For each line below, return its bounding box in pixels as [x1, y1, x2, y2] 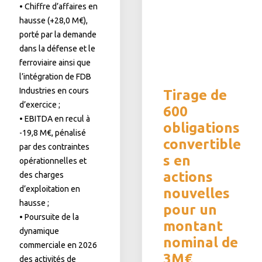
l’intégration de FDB [19, 72, 91, 81]
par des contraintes [19, 142, 89, 151]
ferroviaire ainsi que [19, 58, 91, 67]
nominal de [163, 235, 238, 250]
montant [163, 218, 223, 234]
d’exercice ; [19, 100, 60, 109]
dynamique [19, 226, 59, 236]
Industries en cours [19, 86, 89, 95]
